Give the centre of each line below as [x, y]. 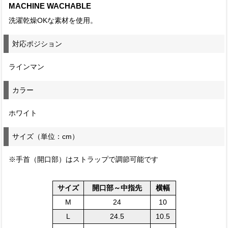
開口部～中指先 [117, 188]
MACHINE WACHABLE [50, 6]
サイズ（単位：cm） [46, 137]
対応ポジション [37, 44]
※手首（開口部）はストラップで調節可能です [84, 160]
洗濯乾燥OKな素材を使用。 [53, 20]
